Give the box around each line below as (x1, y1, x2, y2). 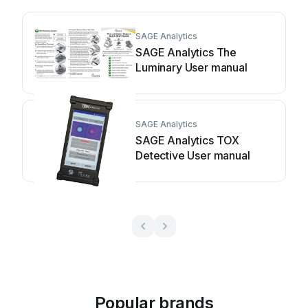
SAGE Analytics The (135, 45, 237, 59)
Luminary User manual (135, 60, 247, 74)
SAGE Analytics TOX (135, 133, 240, 147)
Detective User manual (135, 148, 250, 162)
